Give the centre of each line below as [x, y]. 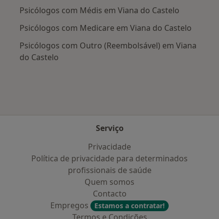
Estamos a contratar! [130, 206]
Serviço [109, 128]
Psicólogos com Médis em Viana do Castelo [99, 11]
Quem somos [109, 182]
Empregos [70, 205]
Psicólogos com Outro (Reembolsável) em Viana [108, 46]
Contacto [109, 194]
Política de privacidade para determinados [109, 158]
